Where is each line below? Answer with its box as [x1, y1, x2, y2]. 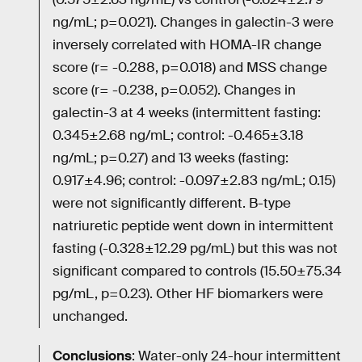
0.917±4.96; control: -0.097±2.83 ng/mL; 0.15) [53, 171, 335, 189]
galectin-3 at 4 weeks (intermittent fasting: [53, 103, 321, 121]
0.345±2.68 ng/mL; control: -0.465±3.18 [53, 126, 304, 144]
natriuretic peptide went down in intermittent [53, 217, 334, 234]
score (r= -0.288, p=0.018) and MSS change [53, 58, 327, 76]
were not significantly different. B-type [53, 194, 291, 212]
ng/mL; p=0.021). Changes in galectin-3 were [53, 13, 334, 31]
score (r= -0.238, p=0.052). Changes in [53, 81, 296, 99]
